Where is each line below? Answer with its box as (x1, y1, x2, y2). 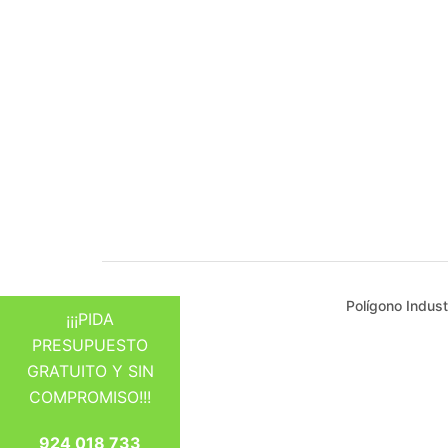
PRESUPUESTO (32, 335, 148, 355)
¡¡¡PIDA (66, 309, 114, 329)
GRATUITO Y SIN (26, 361, 154, 381)
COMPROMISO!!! (29, 387, 151, 407)
